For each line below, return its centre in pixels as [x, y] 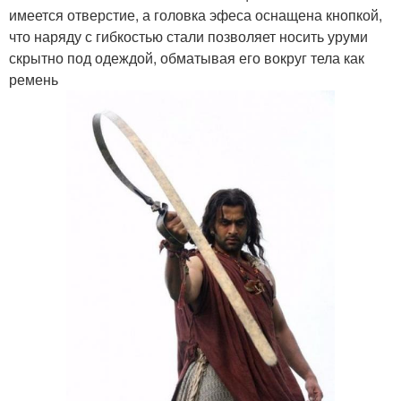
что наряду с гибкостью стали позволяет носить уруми [188, 36]
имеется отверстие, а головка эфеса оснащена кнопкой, [196, 15]
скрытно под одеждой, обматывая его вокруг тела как [187, 58]
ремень [34, 79]
